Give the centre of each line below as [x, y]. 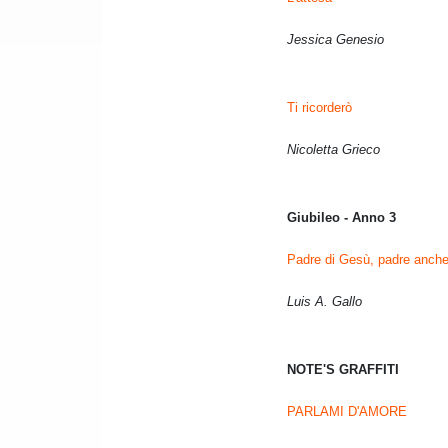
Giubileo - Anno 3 [341, 218]
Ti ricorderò [319, 108]
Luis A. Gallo [324, 302]
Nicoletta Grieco [333, 150]
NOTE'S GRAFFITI [343, 370]
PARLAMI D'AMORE [347, 412]
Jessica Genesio [335, 40]
